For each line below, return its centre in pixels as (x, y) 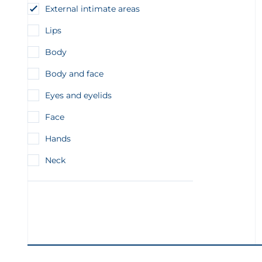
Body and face (74, 74)
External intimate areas (92, 9)
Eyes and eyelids (78, 95)
